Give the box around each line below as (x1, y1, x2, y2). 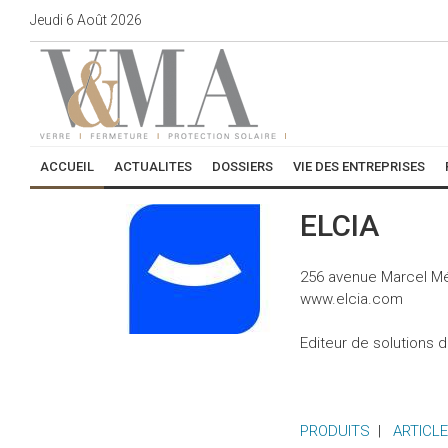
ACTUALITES (114, 159, 192, 174)
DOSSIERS (212, 159, 273, 174)
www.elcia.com (300, 290, 403, 308)
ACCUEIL (40, 159, 94, 174)
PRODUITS (300, 422, 370, 440)
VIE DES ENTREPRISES (293, 159, 425, 174)
